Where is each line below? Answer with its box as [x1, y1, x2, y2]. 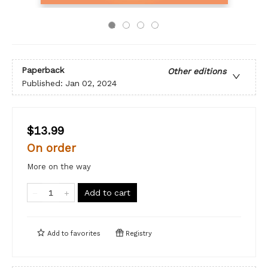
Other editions [167, 66, 226, 77]
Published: [22, 78, 65, 89]
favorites [71, 230, 100, 237]
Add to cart [84, 188, 130, 197]
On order [27, 141, 76, 155]
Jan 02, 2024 [65, 78, 117, 89]
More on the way [27, 162, 91, 171]
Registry [124, 230, 152, 237]
